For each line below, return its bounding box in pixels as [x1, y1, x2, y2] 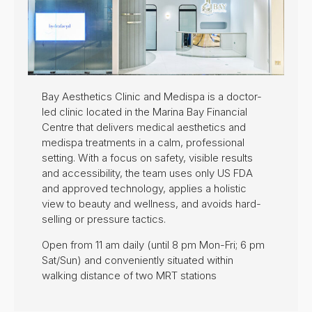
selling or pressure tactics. [42, 212, 166, 226]
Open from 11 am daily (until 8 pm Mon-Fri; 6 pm [42, 237, 265, 251]
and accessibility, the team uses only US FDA [42, 166, 253, 180]
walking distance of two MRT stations [42, 268, 217, 282]
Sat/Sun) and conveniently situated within [42, 253, 233, 267]
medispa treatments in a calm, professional [42, 135, 244, 149]
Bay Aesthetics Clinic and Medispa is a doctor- [42, 89, 262, 103]
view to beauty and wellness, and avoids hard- [42, 196, 261, 210]
